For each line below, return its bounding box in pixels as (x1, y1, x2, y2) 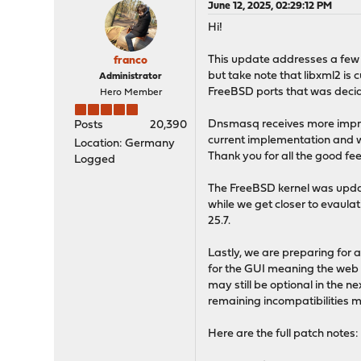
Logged (74, 154, 116, 166)
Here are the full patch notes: (208, 328, 359, 340)
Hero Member (99, 88, 162, 98)
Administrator (99, 72, 163, 81)
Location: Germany (74, 138, 176, 150)
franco (114, 55, 148, 67)
